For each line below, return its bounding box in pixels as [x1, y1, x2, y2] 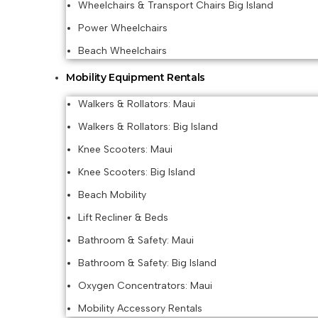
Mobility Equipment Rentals [66, 71, 206, 84]
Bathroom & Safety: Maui [78, 234, 194, 246]
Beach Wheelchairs [78, 45, 167, 57]
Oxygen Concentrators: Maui [78, 280, 212, 292]
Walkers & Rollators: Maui [78, 98, 195, 110]
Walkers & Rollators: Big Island [78, 121, 218, 133]
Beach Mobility [78, 189, 146, 201]
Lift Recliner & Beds [78, 212, 168, 224]
